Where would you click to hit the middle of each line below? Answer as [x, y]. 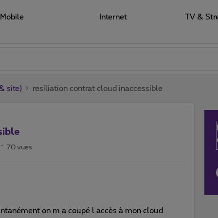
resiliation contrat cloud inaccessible [98, 88]
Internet [113, 17]
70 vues [19, 147]
